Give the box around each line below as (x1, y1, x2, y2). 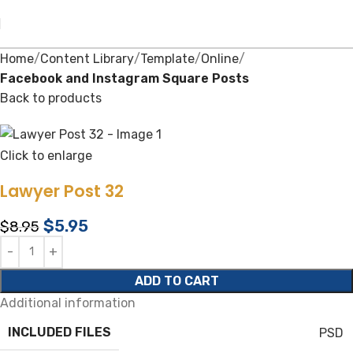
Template (140, 51, 195, 66)
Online (201, 51, 239, 66)
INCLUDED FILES (8, 325, 111, 340)
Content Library (40, 51, 134, 66)
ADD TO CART (134, 273, 219, 288)
